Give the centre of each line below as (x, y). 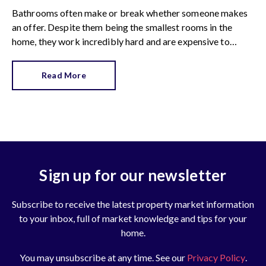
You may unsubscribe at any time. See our (103, 257)
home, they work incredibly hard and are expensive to (121, 41)
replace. (29, 55)
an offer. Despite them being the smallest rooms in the (122, 27)
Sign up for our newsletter (133, 175)
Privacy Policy (216, 257)
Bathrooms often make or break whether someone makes (130, 12)
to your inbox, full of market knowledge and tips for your (133, 218)
